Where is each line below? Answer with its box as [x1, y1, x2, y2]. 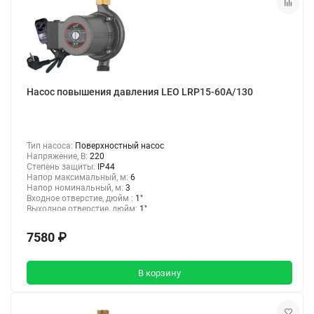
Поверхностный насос [75, 141, 164, 151]
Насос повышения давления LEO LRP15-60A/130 [27, 86, 253, 98]
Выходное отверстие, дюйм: [27, 204, 139, 214]
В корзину [138, 267, 181, 278]
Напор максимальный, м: [27, 172, 130, 183]
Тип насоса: [27, 141, 75, 151]
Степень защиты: [27, 162, 97, 172]
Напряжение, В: [27, 151, 90, 162]
